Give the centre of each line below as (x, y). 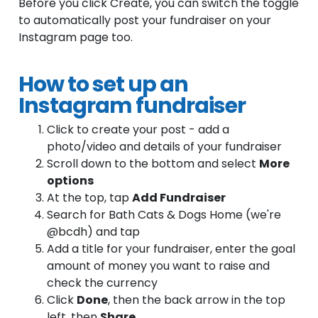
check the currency (103, 283)
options (71, 181)
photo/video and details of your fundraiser (165, 147)
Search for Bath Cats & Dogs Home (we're (164, 215)
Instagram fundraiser (132, 105)
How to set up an (104, 84)
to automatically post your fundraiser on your (145, 20)
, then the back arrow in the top (197, 300)
